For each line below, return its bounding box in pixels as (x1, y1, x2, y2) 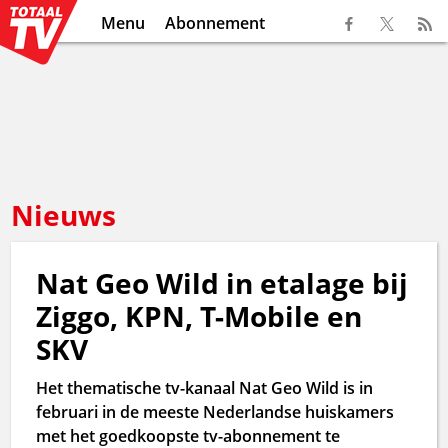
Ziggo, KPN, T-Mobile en (36, 297, 363, 335)
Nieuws (11, 196, 117, 234)
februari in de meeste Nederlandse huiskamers (36, 401, 395, 423)
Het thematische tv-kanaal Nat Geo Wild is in (36, 377, 374, 399)
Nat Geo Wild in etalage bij (36, 264, 409, 302)
